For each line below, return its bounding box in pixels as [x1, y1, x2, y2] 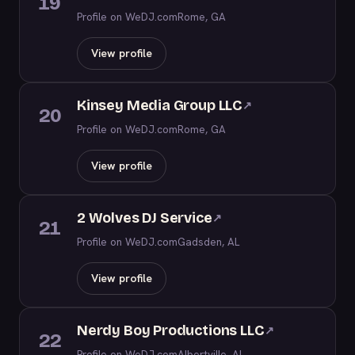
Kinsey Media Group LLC [77, 97, 243, 114]
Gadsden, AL [177, 235, 239, 249]
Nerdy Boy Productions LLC [77, 322, 265, 339]
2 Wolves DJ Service [77, 209, 212, 227]
